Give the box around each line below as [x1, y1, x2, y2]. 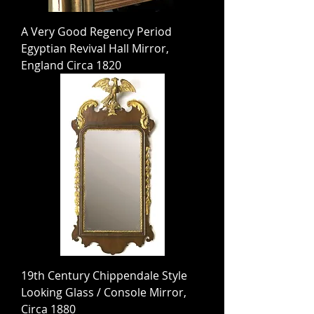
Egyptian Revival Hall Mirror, [21, 41, 169, 56]
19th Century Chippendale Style [21, 268, 187, 283]
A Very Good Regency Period [21, 24, 172, 39]
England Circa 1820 [21, 57, 121, 73]
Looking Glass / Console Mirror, [21, 285, 186, 300]
